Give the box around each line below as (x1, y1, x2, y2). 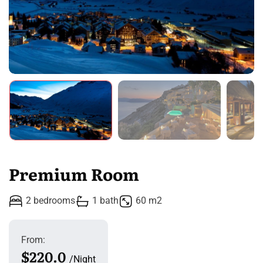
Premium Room (9, 161, 139, 186)
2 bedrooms (26, 194, 75, 206)
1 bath (92, 194, 119, 206)
